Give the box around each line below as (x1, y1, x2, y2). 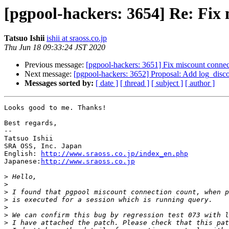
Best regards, (4, 119, 57, 127)
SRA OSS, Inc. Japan (4, 142, 82, 150)
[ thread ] (120, 79, 149, 88)
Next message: (25, 70, 74, 79)
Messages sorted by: (25, 79, 94, 88)
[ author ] (185, 79, 215, 88)
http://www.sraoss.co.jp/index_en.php (41, 150, 188, 158)
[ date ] (96, 79, 118, 88)
